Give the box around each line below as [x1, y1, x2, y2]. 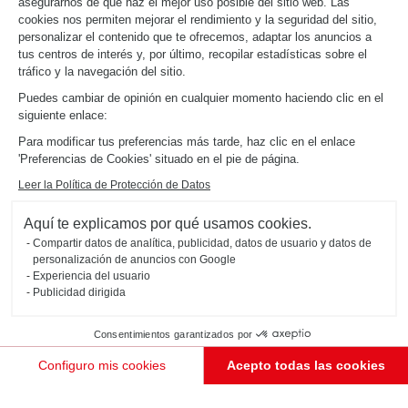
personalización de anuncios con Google [33, 253, 236, 266]
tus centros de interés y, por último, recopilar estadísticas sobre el [18, 47, 367, 61]
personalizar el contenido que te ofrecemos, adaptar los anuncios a [18, 30, 372, 44]
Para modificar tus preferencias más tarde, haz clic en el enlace [18, 135, 355, 148]
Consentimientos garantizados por [93, 328, 253, 340]
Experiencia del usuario [33, 270, 150, 282]
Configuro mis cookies [37, 358, 166, 372]
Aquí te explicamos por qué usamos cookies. [24, 216, 311, 231]
